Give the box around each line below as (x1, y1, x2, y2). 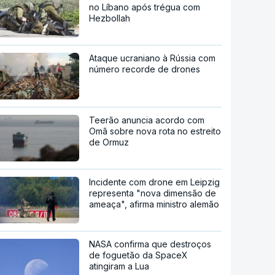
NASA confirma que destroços (89, 238, 212, 249)
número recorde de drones (89, 63, 201, 74)
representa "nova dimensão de (89, 187, 217, 198)
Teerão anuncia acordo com (89, 114, 205, 125)
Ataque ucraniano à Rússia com (89, 52, 216, 63)
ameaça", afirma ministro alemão (89, 198, 220, 209)
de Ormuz (89, 136, 130, 147)
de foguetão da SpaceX (89, 249, 188, 260)
